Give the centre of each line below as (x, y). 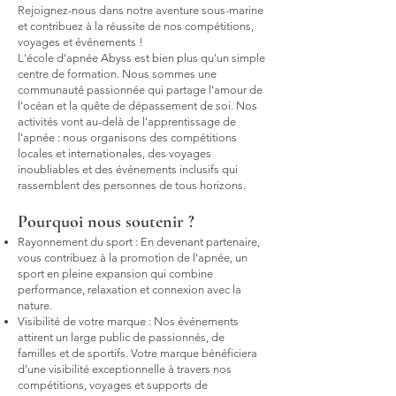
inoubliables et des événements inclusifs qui (128, 169)
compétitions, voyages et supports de (113, 385)
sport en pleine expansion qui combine (115, 274)
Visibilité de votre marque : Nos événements (128, 321)
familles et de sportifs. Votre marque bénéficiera (137, 353)
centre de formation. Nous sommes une (117, 74)
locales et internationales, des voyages (114, 153)
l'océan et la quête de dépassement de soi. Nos (137, 106)
